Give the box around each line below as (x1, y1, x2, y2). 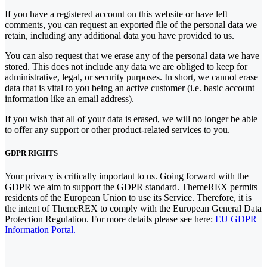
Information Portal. (5, 225, 76, 235)
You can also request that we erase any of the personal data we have (5, 50, 259, 61)
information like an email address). (5, 93, 134, 104)
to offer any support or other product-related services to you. (5, 124, 230, 135)
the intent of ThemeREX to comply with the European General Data (5, 203, 262, 214)
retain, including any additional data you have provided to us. (5, 30, 234, 41)
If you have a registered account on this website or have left (5, 8, 228, 19)
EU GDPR (215, 214, 257, 225)
